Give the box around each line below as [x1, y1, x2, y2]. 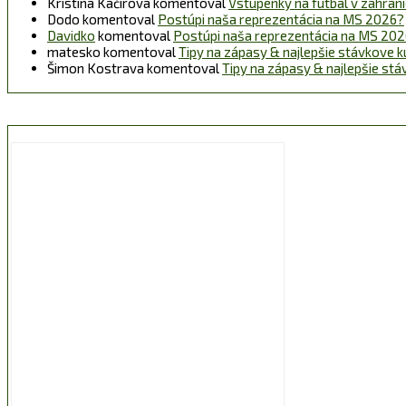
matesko [47, 43, 101, 61]
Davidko [47, 27, 95, 44]
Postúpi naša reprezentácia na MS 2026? [158, 11, 404, 28]
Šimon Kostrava [47, 60, 144, 77]
